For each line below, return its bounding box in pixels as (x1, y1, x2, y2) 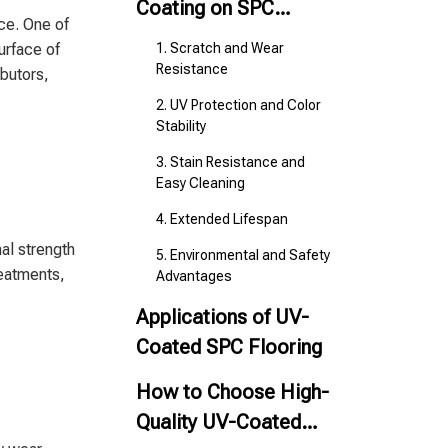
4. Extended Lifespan (156, 211, 288, 227)
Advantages (156, 268, 232, 284)
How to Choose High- (136, 380, 329, 404)
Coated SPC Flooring (136, 335, 322, 359)
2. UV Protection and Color (156, 97, 321, 113)
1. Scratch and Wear (156, 40, 284, 56)
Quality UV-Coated (136, 410, 301, 434)
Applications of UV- (136, 305, 309, 329)
